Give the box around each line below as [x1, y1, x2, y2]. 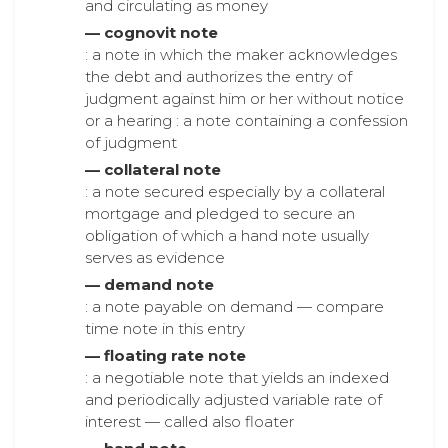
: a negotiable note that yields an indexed [85, 368, 389, 387]
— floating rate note [85, 346, 246, 365]
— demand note [85, 275, 214, 294]
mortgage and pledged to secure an [85, 204, 355, 223]
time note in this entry [85, 319, 245, 338]
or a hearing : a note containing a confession [85, 111, 408, 130]
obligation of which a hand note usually [85, 226, 369, 245]
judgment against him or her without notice [85, 89, 404, 108]
